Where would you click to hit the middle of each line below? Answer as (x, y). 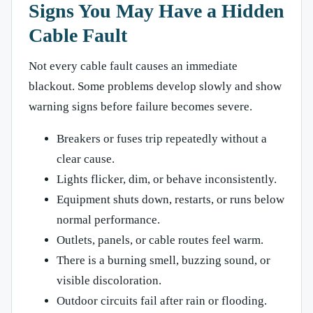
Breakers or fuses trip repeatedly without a (162, 138)
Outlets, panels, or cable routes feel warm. (160, 240)
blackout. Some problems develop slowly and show (155, 86)
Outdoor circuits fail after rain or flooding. (162, 300)
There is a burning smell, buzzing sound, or (163, 260)
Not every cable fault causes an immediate (133, 66)
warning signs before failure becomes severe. (140, 106)
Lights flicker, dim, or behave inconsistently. (167, 179)
